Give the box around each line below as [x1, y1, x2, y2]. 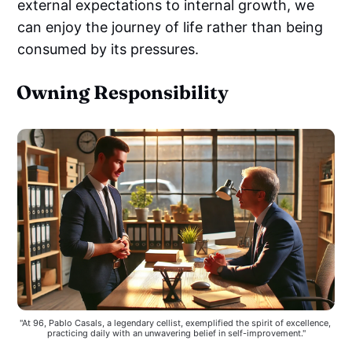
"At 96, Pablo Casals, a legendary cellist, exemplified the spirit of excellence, [19, 317, 331, 328]
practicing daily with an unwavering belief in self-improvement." [46, 327, 306, 339]
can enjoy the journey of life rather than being [17, 19, 324, 36]
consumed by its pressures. [17, 41, 200, 58]
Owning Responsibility [16, 81, 229, 104]
